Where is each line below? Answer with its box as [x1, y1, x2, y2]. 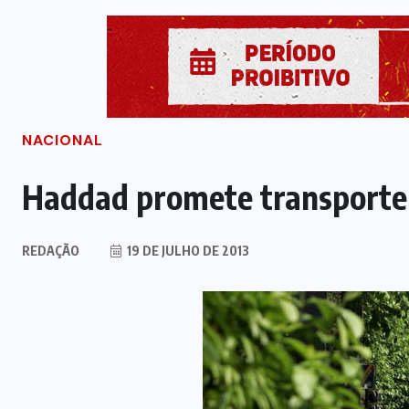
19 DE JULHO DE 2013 [124, 243, 249, 259]
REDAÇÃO [22, 243, 79, 259]
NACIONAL [22, 131, 103, 151]
